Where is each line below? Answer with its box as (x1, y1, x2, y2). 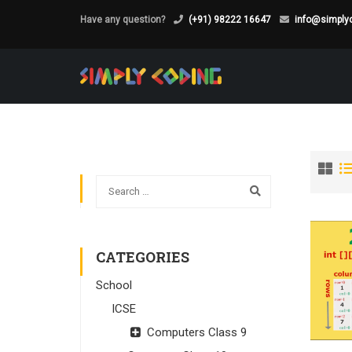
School (96, 277, 132, 292)
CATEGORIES (96, 247, 189, 266)
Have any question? (80, 14, 165, 25)
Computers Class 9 (147, 324, 247, 339)
